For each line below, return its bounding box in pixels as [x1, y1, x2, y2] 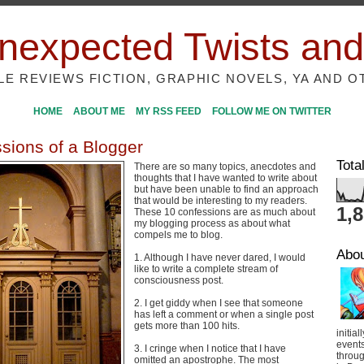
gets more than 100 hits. [134, 320, 240, 331]
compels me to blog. [134, 229, 223, 240]
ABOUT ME [72, 106, 125, 117]
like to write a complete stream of [134, 263, 278, 275]
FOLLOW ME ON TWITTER [211, 106, 331, 117]
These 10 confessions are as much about [134, 206, 315, 218]
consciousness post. [134, 275, 223, 286]
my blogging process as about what [134, 218, 290, 229]
